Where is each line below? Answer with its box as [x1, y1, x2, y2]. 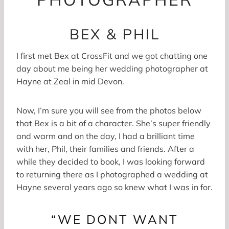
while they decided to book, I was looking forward [16, 156, 205, 167]
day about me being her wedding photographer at [16, 63, 208, 74]
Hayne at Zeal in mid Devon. [16, 76, 124, 86]
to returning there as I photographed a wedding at [16, 169, 208, 179]
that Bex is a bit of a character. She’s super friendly [16, 118, 211, 128]
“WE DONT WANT [51, 211, 178, 227]
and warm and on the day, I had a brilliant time [16, 130, 195, 141]
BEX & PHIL [69, 25, 160, 43]
